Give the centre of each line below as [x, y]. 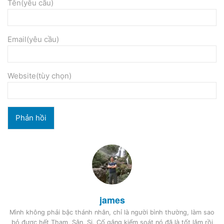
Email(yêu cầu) [33, 39]
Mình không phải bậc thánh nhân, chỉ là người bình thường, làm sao [112, 212]
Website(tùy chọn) [39, 76]
